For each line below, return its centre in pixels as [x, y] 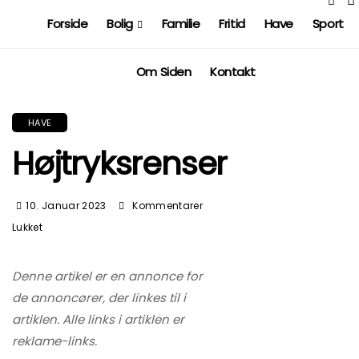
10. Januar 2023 [66, 206]
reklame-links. [54, 341]
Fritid [232, 24]
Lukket [28, 227]
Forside [68, 24]
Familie [181, 24]
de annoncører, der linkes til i [99, 298]
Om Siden [163, 72]
